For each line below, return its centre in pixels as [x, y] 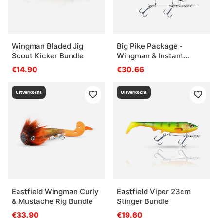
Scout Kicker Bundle [48, 55]
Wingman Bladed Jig [47, 46]
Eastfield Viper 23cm [154, 191]
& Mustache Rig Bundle [52, 201]
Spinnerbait [137, 65]
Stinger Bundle [143, 201]
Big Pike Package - [150, 46]
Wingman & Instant [150, 55]
